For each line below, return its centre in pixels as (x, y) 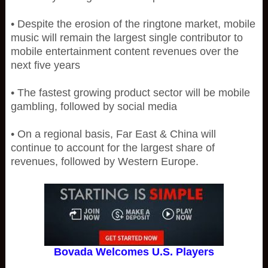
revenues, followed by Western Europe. (104, 162)
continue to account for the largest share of (112, 148)
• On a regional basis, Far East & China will (113, 134)
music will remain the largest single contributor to (127, 38)
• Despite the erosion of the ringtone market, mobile (133, 24)
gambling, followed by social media (94, 106)
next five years (45, 65)
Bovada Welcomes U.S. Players (134, 252)
